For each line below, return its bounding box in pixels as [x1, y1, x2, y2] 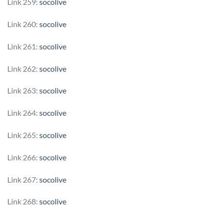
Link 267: [7, 174, 39, 184]
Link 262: [7, 63, 39, 73]
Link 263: [7, 86, 39, 95]
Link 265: [7, 130, 39, 139]
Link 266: [7, 152, 39, 162]
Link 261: [7, 41, 39, 51]
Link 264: [7, 108, 39, 118]
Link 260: [7, 19, 39, 29]
